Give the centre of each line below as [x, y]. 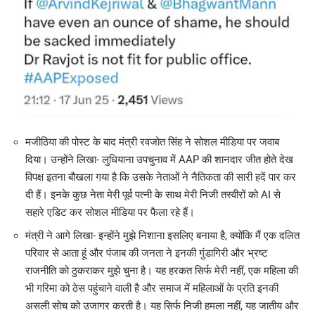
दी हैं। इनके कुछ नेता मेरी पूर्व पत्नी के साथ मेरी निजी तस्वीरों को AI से [153, 195]
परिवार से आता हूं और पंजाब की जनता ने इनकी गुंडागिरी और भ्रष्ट [147, 253]
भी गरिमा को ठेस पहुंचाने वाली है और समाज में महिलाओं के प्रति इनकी [152, 289]
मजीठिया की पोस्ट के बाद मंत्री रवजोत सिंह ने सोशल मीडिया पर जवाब [152, 142]
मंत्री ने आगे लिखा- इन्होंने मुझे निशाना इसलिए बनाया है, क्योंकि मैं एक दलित [162, 236]
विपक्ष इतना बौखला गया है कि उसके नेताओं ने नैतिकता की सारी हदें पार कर [161, 178]
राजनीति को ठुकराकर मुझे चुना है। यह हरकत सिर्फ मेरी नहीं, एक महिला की [162, 271]
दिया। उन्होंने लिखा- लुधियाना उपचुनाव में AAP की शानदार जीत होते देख [159, 160]
